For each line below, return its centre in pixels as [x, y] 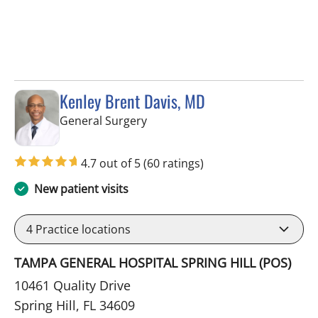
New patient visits [81, 188]
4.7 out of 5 [112, 163]
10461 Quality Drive [72, 285]
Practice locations [82, 229]
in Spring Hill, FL [188, 120]
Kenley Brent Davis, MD [132, 101]
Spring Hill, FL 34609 [75, 305]
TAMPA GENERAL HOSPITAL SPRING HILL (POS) [153, 262]
